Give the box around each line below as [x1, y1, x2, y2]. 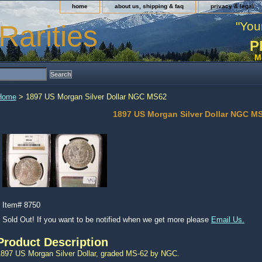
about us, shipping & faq [115, 3, 184, 9]
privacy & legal [211, 3, 254, 9]
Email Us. [211, 215, 244, 224]
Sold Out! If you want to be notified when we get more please [2, 215, 211, 224]
